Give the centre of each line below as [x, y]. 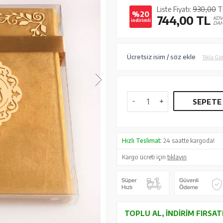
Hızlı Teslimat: [142, 141]
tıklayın [177, 157]
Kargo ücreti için [145, 157]
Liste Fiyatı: [175, 9]
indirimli [141, 20]
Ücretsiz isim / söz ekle [161, 57]
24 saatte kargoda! [188, 141]
